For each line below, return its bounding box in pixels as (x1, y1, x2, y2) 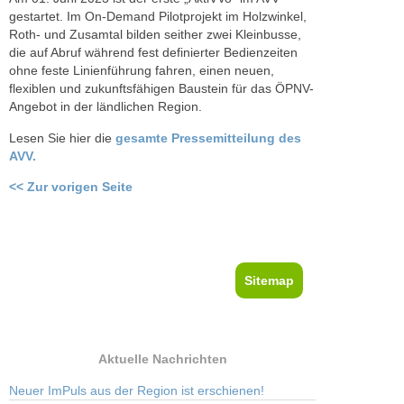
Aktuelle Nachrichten (97, 352, 227, 367)
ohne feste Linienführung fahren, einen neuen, (9, 63, 274, 78)
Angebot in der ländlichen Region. (9, 99, 202, 115)
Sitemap (243, 272, 294, 288)
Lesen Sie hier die (9, 130, 115, 145)
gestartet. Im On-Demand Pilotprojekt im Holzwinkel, (9, 9, 307, 24)
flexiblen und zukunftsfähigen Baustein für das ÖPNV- (9, 81, 314, 96)
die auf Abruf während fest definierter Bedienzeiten (9, 45, 298, 60)
